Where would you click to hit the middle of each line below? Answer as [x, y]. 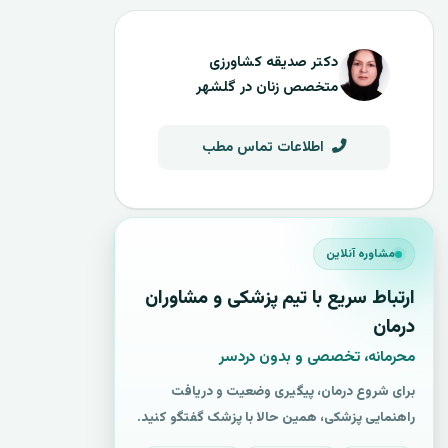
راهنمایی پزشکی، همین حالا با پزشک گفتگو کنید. [276, 417]
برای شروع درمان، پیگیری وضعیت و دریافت [293, 391]
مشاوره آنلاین [360, 254]
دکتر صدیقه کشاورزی [273, 62]
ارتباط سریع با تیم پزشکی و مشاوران [280, 298]
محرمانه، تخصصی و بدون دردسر [317, 357]
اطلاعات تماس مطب [264, 147]
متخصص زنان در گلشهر [266, 87]
